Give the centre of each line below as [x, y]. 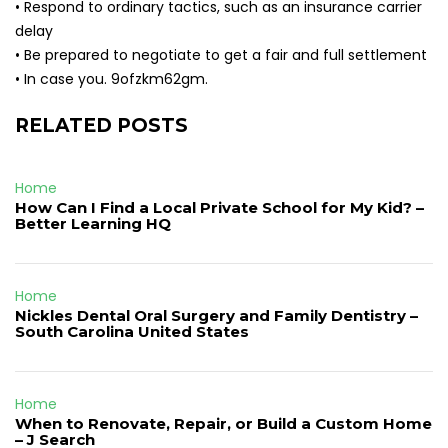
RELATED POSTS [101, 125]
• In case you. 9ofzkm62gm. [111, 79]
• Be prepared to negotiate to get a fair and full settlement [221, 55]
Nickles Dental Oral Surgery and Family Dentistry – [216, 315]
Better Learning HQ [93, 223]
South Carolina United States [132, 331]
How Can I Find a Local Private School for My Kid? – [219, 207]
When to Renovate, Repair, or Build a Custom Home [223, 423]
